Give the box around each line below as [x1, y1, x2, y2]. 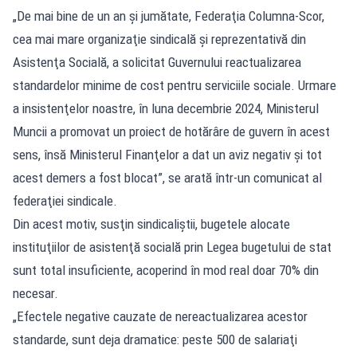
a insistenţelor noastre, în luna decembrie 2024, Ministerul [13, 100, 319, 116]
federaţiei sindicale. [13, 192, 117, 209]
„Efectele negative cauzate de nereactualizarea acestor [13, 308, 308, 324]
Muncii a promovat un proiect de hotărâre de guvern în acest [13, 123, 330, 139]
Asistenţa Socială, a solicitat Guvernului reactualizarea [13, 53, 301, 70]
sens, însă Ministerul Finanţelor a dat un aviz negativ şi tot [13, 146, 322, 163]
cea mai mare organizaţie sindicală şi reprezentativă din [13, 30, 306, 47]
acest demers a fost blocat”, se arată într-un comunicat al [13, 169, 322, 186]
